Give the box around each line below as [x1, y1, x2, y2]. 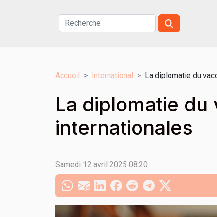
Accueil [55, 71, 80, 80]
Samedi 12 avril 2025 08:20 [55, 160, 148, 169]
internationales [55, 116, 193, 139]
